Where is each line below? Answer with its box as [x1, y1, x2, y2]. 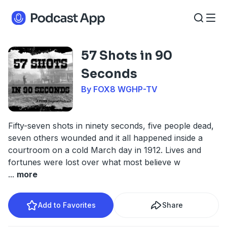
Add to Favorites [38, 201, 96, 209]
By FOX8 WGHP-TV [81, 84, 158, 94]
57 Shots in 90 [81, 48, 172, 63]
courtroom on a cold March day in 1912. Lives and [8, 145, 201, 155]
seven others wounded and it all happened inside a [8, 133, 203, 143]
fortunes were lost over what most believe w [8, 157, 180, 167]
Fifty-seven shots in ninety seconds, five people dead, [8, 121, 214, 131]
